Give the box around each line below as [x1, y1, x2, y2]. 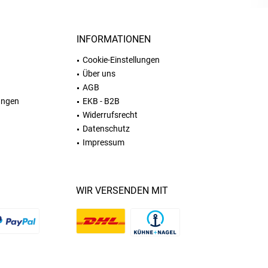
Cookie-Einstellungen [83, 55, 160, 65]
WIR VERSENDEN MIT [76, 185, 168, 196]
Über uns [83, 69, 115, 78]
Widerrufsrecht [83, 110, 138, 120]
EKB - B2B [83, 96, 120, 106]
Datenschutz [83, 124, 130, 133]
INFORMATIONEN [77, 33, 151, 45]
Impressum [83, 138, 124, 147]
